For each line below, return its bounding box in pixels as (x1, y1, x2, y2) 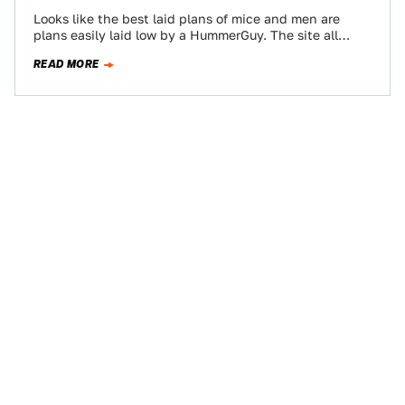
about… (33, 44, 80, 59)
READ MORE (33, 56, 99, 72)
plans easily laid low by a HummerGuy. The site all (33, 28, 338, 42)
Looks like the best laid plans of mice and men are (33, 12, 340, 26)
